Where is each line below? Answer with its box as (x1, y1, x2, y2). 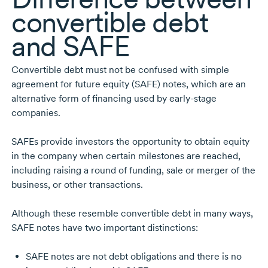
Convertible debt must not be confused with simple (11, 64, 229, 76)
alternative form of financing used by (11, 93, 169, 105)
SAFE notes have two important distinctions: (11, 222, 198, 234)
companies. (11, 107, 60, 119)
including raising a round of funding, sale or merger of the (11, 165, 255, 176)
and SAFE (11, 29, 130, 64)
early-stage (169, 93, 217, 105)
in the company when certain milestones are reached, (11, 150, 240, 162)
